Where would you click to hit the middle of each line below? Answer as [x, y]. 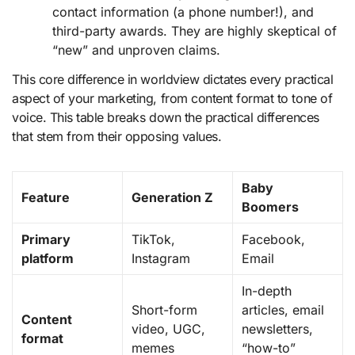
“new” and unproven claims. [137, 50]
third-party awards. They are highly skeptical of [195, 31]
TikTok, [154, 239]
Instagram [161, 258]
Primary [46, 239]
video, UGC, [169, 328]
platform [48, 258]
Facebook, [274, 239]
